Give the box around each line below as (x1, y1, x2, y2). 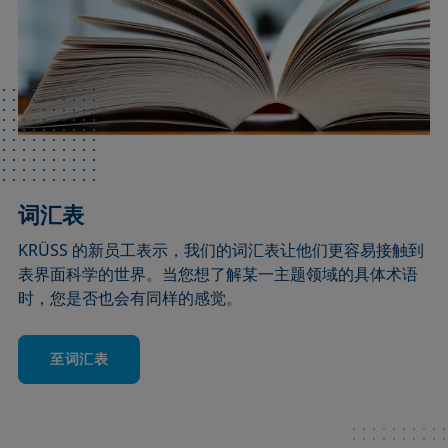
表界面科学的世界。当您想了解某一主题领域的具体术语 (18, 263, 419, 286)
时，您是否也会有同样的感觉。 (18, 287, 243, 310)
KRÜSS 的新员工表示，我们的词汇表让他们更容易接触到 (18, 239, 425, 262)
